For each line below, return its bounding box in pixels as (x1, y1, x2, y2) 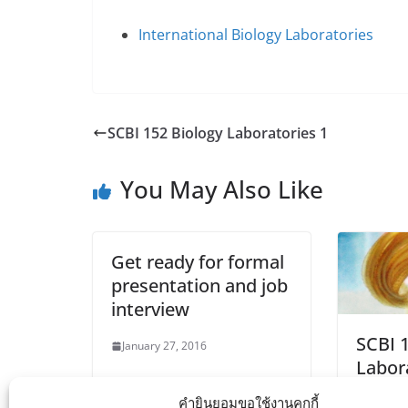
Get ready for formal (111, 250, 284, 275)
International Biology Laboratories (138, 25, 373, 46)
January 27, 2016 (122, 338, 207, 354)
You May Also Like (120, 173, 323, 207)
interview (111, 297, 189, 322)
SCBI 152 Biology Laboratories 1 (107, 123, 328, 144)
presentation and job (111, 273, 288, 299)
